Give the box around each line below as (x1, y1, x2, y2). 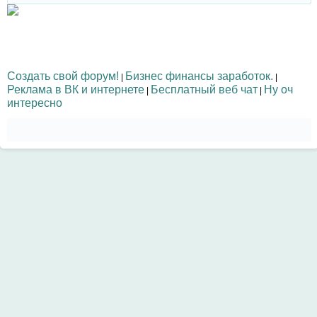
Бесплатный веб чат (151, 82, 258, 96)
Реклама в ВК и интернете (7, 82, 144, 96)
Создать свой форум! (7, 69, 119, 82)
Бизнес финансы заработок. (125, 69, 273, 82)
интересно (7, 96, 62, 109)
